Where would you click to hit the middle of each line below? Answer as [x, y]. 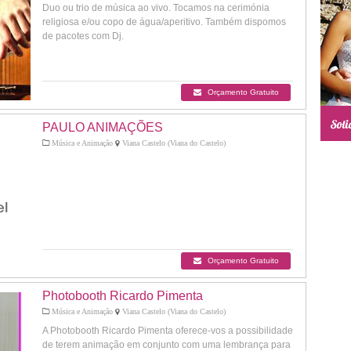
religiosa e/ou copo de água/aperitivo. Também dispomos [164, 22]
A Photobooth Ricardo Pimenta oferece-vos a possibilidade [168, 331]
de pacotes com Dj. [83, 36]
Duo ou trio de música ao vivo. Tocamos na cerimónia [156, 8]
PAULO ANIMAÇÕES [103, 127]
